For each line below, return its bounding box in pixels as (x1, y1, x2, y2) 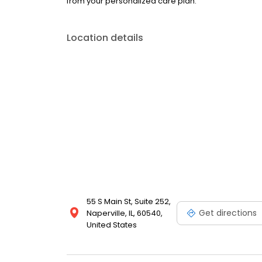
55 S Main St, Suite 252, (87, 196, 171, 207)
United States (87, 219, 137, 230)
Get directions (199, 206, 257, 219)
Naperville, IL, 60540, (87, 208, 163, 219)
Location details (67, 31, 143, 44)
